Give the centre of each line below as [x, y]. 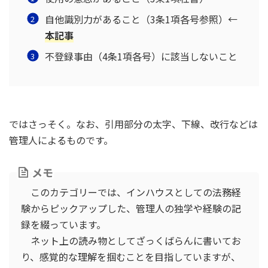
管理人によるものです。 [61, 140]
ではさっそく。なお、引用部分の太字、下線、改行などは [133, 124]
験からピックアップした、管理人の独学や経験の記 [131, 208]
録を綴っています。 [63, 224]
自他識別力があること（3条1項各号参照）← [141, 19]
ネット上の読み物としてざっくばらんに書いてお [131, 240]
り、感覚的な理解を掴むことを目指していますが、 [131, 257]
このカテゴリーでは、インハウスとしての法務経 [131, 192]
